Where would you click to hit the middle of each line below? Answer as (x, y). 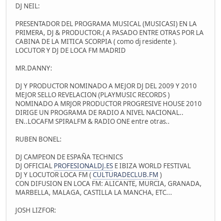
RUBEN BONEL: (38, 139)
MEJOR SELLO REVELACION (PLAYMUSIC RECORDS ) (92, 94)
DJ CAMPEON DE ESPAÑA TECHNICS (69, 157)
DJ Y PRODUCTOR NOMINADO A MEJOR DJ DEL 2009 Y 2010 (106, 86)
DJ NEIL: (28, 6)
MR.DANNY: (34, 68)
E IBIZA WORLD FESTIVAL (152, 166)
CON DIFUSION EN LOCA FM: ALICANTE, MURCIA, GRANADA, (109, 183)
